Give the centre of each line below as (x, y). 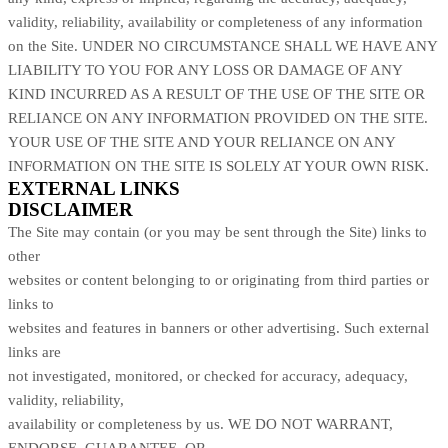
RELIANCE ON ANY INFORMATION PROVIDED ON (184, 117)
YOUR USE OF (59, 141)
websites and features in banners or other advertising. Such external (218, 327)
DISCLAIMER (70, 209)
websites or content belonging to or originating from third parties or (218, 279)
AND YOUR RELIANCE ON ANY (284, 141)
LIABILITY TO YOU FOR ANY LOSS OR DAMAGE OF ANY (205, 69)
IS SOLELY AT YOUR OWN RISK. (317, 165)
